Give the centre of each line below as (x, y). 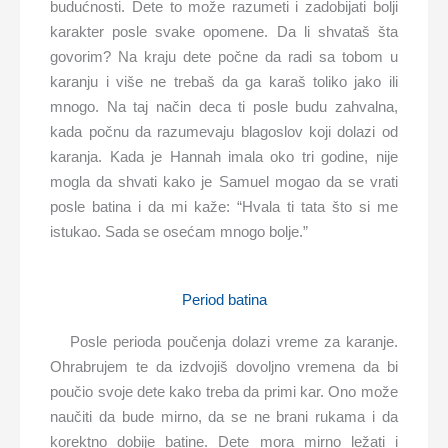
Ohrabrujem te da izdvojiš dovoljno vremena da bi (224, 366)
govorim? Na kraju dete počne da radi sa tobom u (224, 56)
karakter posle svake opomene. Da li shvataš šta (224, 31)
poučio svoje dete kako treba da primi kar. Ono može (224, 391)
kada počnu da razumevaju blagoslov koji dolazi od (224, 131)
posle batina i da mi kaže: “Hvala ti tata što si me (224, 206)
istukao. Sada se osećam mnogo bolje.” (179, 231)
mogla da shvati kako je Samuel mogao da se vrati (224, 181)
